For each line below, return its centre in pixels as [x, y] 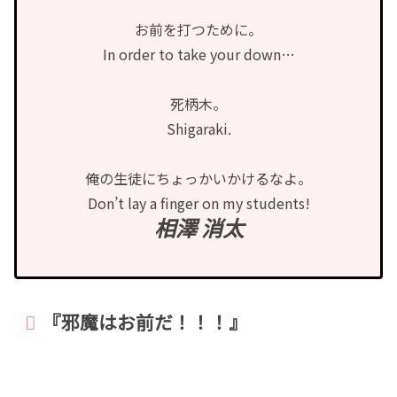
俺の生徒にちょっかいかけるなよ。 [198, 178]
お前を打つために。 [198, 29]
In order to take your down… [198, 54]
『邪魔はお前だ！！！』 [145, 321]
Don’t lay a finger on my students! [198, 202]
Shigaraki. [198, 128]
